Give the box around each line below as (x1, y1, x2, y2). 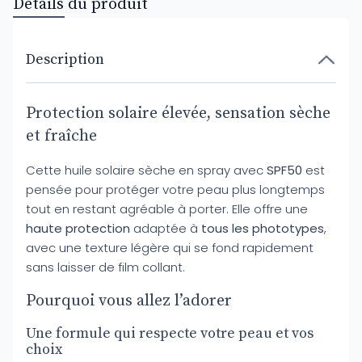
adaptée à (130, 220, 201, 237)
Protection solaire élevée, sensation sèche (26, 103, 330, 124)
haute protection (26, 220, 130, 237)
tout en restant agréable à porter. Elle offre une (26, 200, 308, 217)
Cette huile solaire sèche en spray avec (26, 162, 267, 179)
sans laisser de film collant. (26, 259, 185, 276)
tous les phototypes (201, 220, 324, 237)
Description (26, 50, 104, 69)
